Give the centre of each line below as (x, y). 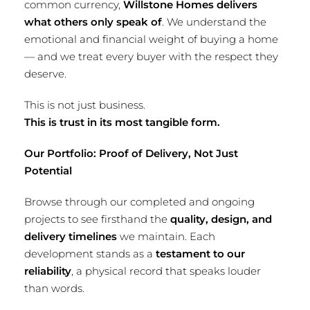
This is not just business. (85, 105)
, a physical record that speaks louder (166, 271)
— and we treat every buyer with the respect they (151, 56)
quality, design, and (221, 219)
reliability (48, 271)
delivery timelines (71, 236)
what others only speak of (93, 22)
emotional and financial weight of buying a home (151, 39)
